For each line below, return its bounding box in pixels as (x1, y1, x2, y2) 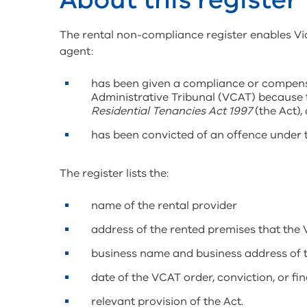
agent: (60, 44, 93, 60)
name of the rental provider (91, 198, 237, 214)
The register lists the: (60, 166, 169, 182)
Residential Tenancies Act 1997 (91, 103, 252, 119)
